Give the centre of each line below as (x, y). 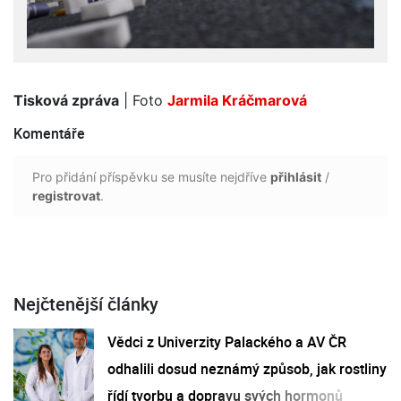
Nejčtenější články (86, 304)
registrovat (66, 196)
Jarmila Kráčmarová (237, 101)
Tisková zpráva (66, 101)
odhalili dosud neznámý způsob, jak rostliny (247, 369)
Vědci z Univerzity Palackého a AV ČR (227, 342)
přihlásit (296, 177)
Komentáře (49, 134)
